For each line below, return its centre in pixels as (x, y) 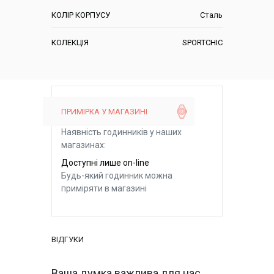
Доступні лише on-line (105, 163)
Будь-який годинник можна (117, 176)
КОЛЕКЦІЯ (70, 42)
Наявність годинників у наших (121, 132)
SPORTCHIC (202, 42)
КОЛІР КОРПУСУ (81, 15)
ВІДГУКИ (68, 240)
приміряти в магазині (104, 189)
